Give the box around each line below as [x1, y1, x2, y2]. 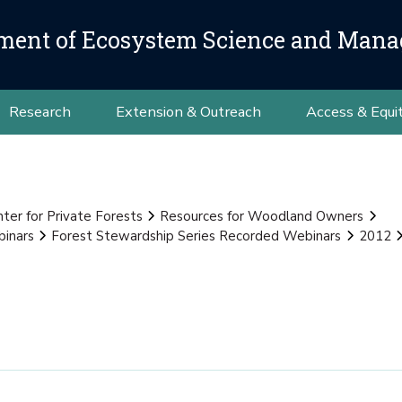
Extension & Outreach [115, 101, 261, 122]
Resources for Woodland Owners [160, 207, 363, 225]
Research [8, 101, 71, 122]
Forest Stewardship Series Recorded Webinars [51, 227, 341, 245]
